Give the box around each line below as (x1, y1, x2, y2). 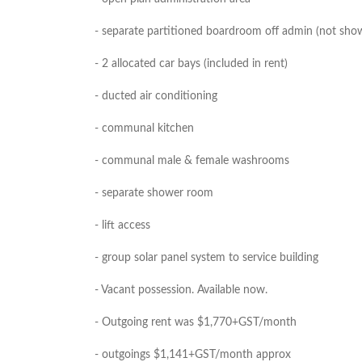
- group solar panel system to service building (95, 252, 318, 263)
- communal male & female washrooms (95, 155, 289, 166)
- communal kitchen (95, 123, 194, 134)
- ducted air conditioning (95, 90, 217, 102)
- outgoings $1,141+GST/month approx (95, 349, 291, 360)
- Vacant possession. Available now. (95, 284, 267, 296)
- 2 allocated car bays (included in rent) (95, 58, 288, 69)
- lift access (95, 220, 150, 231)
